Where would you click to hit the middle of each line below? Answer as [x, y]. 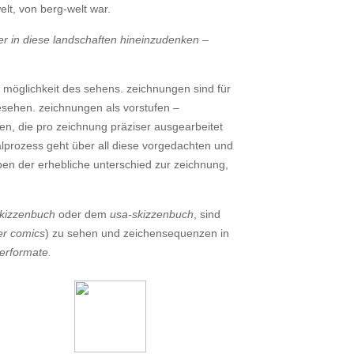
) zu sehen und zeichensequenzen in [137, 233]
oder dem [83, 214]
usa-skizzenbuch [152, 214]
